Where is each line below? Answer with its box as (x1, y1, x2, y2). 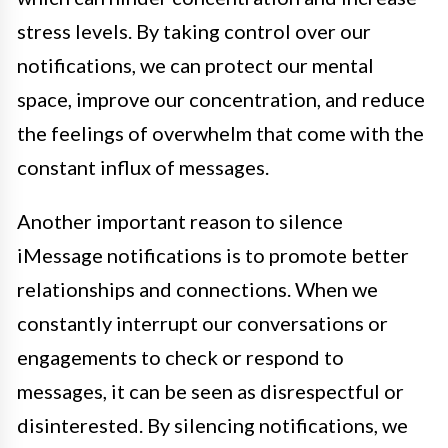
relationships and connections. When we (17, 277, 378, 302)
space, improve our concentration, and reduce (17, 87, 425, 112)
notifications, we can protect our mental (17, 53, 374, 78)
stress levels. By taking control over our (17, 19, 371, 44)
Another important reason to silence (17, 209, 343, 234)
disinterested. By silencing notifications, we (17, 413, 408, 438)
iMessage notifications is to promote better (17, 243, 409, 268)
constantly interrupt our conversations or (17, 311, 388, 336)
